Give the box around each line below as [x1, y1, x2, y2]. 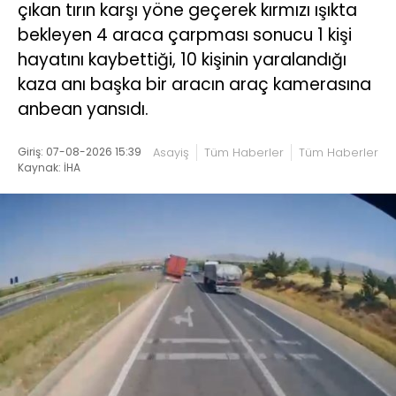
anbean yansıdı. [18, 97, 148, 122]
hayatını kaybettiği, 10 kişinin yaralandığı [18, 48, 346, 72]
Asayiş [153, 143, 189, 161]
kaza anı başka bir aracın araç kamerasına [18, 72, 371, 97]
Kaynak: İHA [18, 159, 80, 175]
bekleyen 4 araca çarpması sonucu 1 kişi [18, 23, 352, 48]
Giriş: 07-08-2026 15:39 [18, 143, 141, 159]
